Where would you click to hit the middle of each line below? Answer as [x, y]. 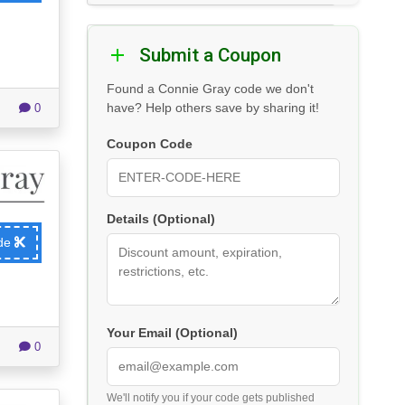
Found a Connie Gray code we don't [210, 89]
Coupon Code [150, 145]
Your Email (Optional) [172, 334]
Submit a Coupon [210, 56]
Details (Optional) [161, 220]
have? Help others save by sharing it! [213, 108]
